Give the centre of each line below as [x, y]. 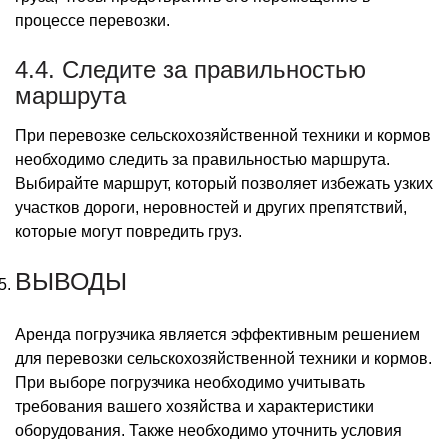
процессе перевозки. [92, 20]
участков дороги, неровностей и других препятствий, [211, 207]
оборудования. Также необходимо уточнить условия [208, 430]
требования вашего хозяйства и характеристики [194, 406]
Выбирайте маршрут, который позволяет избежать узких [224, 183]
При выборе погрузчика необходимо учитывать [190, 382]
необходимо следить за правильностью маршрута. [202, 159]
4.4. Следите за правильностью [190, 69]
